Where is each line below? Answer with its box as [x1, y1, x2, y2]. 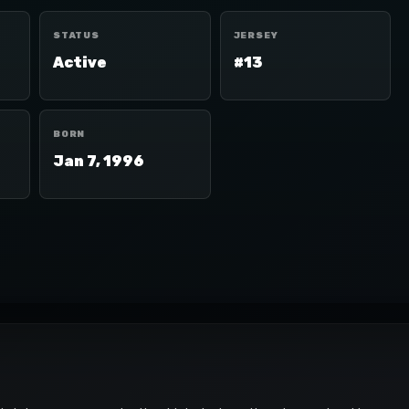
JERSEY [233, 30, 278, 41]
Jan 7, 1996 [53, 152, 144, 170]
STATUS [53, 30, 100, 41]
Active [53, 54, 107, 71]
